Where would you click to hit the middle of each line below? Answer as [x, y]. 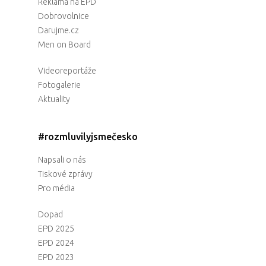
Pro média [56, 189]
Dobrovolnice [64, 16]
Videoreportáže [67, 71]
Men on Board [64, 45]
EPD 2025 [56, 229]
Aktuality [54, 99]
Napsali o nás [62, 160]
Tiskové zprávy [65, 174]
